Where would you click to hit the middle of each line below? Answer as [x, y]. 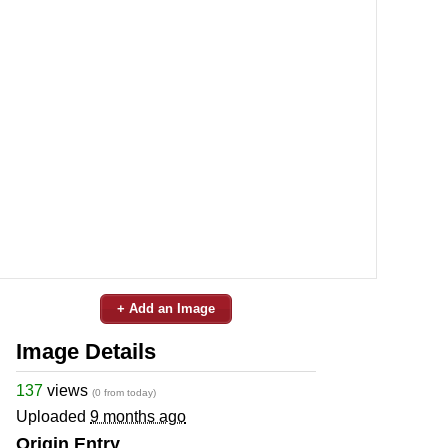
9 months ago [138, 416]
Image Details [86, 351]
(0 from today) [124, 392]
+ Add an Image [166, 308]
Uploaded [53, 416]
